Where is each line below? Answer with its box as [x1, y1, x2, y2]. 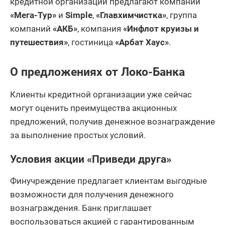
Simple [65, 10, 92, 20]
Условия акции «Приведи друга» [10, 153, 171, 165]
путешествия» [10, 37, 68, 47]
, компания [77, 23, 123, 34]
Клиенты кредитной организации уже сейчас [10, 89, 192, 99]
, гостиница [68, 37, 115, 47]
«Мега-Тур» [10, 10, 56, 20]
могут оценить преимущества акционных [10, 102, 177, 113]
